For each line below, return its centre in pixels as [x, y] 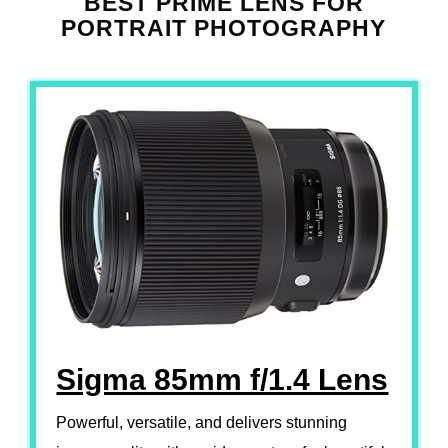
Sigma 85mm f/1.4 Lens [222, 379]
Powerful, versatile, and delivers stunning [202, 422]
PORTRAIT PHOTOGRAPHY [224, 28]
